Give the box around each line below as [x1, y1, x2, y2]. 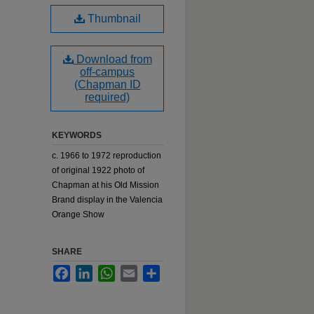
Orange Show [52, 210, 104, 219]
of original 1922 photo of [52, 165, 144, 175]
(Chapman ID [74, 78, 141, 90]
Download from [73, 53, 152, 65]
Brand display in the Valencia [52, 195, 163, 205]
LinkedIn [93, 266, 125, 275]
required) [85, 91, 130, 103]
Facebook [70, 266, 108, 275]
